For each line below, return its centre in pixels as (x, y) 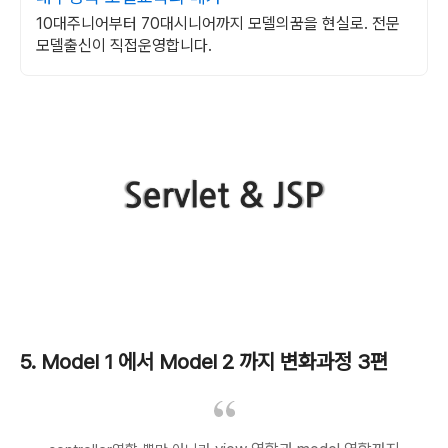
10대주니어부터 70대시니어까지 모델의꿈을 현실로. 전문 (218, 23)
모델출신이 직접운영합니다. (124, 45)
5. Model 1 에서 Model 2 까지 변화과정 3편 (204, 362)
